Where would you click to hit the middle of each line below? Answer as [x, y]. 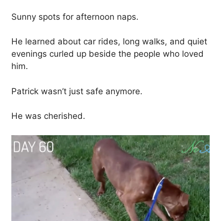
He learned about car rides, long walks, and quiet [109, 42]
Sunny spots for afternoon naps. [75, 17]
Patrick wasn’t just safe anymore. [77, 91]
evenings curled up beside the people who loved [108, 54]
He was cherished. [48, 116]
